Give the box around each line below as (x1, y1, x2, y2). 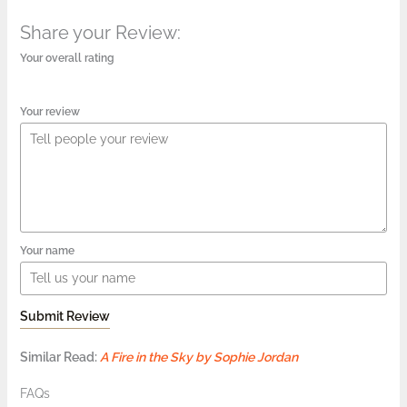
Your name (19, 243, 74, 257)
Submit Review (19, 309, 110, 324)
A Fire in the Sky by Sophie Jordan (99, 350, 298, 365)
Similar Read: (19, 350, 100, 365)
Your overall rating (19, 50, 114, 65)
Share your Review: (19, 21, 181, 44)
